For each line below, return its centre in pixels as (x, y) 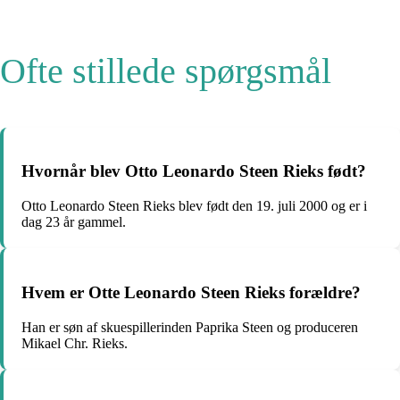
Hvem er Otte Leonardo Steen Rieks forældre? (191, 292)
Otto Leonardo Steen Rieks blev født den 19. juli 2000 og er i (194, 206)
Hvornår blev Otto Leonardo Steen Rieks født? (194, 171)
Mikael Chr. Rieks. (75, 343)
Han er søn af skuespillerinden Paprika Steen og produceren (190, 327)
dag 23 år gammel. (74, 222)
